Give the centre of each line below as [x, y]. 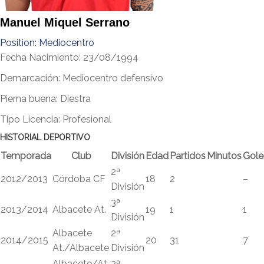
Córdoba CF [79, 179]
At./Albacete [81, 248]
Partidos [188, 156]
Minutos [224, 156]
